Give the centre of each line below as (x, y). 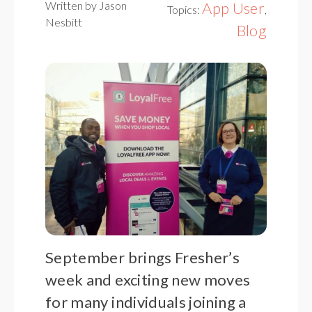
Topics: (185, 9)
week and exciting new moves (148, 280)
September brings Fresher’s (143, 258)
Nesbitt (64, 22)
